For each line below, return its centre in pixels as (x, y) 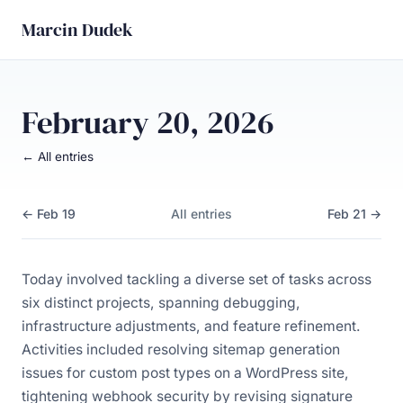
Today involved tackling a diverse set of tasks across (197, 279)
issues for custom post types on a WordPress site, (185, 372)
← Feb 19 (49, 213)
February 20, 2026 (148, 122)
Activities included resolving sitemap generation (181, 349)
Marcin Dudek (77, 30)
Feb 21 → (354, 213)
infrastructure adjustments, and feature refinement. (191, 326)
